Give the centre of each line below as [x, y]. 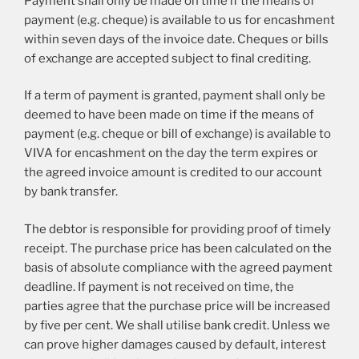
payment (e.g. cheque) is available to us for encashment [179, 20]
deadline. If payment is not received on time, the [159, 286]
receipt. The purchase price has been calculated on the [178, 248]
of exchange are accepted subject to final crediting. [167, 58]
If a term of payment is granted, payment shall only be [175, 96]
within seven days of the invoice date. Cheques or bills [176, 39]
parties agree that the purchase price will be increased [177, 306]
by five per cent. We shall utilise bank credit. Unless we [177, 325]
